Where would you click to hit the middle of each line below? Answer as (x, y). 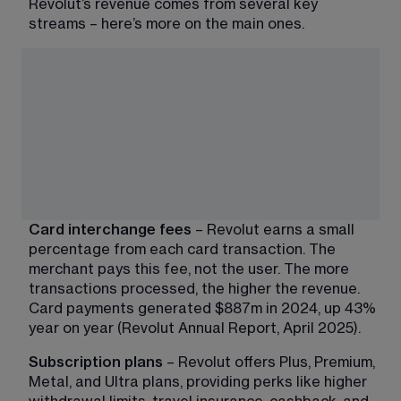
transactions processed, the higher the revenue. (196, 289)
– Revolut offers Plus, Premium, (271, 362)
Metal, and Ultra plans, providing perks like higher (200, 382)
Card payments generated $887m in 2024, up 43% (204, 308)
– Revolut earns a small (275, 230)
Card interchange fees (110, 230)
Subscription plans (96, 362)
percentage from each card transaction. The (184, 249)
